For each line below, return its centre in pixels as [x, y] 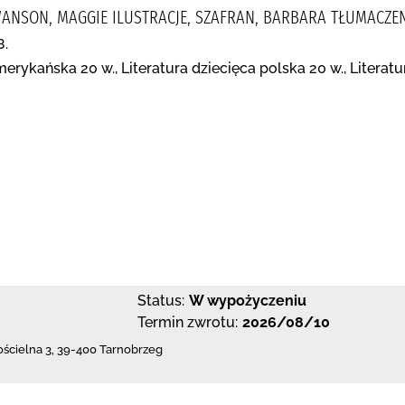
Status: [161, 301]
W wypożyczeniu [248, 301]
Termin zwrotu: [188, 322]
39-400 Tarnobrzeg [110, 349]
